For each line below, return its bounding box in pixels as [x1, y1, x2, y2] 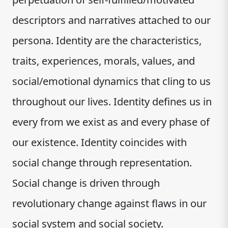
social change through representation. [12, 156, 192, 169]
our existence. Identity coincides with [12, 135, 187, 149]
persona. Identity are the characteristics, [12, 34, 202, 47]
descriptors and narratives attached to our [12, 13, 211, 27]
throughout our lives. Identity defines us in [12, 95, 212, 108]
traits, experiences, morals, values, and [12, 54, 195, 68]
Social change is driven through [12, 176, 160, 190]
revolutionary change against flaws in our [12, 196, 207, 210]
